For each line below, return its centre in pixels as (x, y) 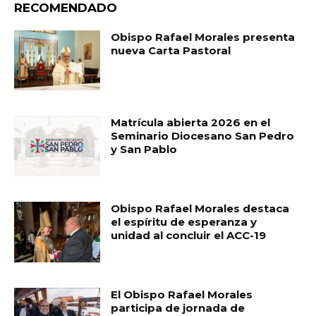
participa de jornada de (178, 308)
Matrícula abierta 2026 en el (191, 123)
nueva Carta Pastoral (171, 50)
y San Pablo (144, 150)
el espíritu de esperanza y (184, 222)
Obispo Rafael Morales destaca (200, 209)
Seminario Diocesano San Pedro (203, 136)
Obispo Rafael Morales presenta (203, 37)
